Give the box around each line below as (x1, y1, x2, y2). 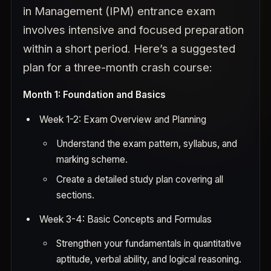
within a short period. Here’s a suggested (23, 41, 235, 55)
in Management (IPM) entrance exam (23, 4, 215, 18)
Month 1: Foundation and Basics (23, 89, 166, 101)
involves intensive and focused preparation (23, 22, 244, 36)
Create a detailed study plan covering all (56, 173, 223, 185)
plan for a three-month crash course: (23, 60, 212, 74)
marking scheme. (56, 153, 128, 165)
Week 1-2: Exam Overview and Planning (39, 113, 207, 125)
